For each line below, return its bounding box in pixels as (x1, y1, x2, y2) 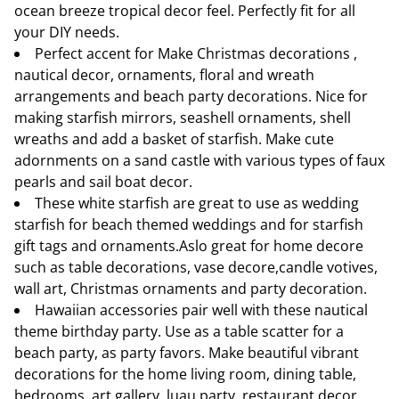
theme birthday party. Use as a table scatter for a (14, 322, 344, 341)
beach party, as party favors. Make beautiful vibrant (14, 343, 359, 362)
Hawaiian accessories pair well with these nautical (35, 300, 368, 320)
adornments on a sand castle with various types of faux (14, 151, 385, 170)
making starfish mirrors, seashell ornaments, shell (14, 108, 351, 127)
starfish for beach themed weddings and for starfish (14, 215, 363, 234)
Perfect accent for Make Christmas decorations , (35, 44, 357, 63)
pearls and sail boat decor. (14, 172, 192, 191)
